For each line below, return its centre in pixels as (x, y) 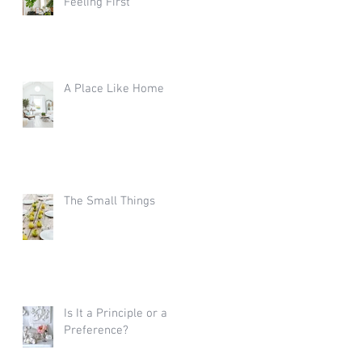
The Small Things (109, 201)
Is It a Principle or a (116, 314)
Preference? (98, 330)
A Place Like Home (114, 89)
